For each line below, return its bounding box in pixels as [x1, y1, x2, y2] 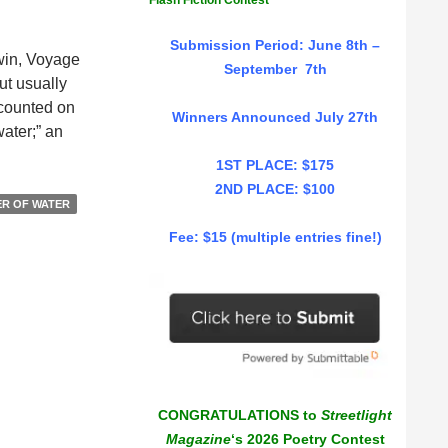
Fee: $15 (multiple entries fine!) [168, 229, 382, 245]
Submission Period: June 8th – [170, 37, 380, 53]
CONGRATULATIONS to [158, 407, 321, 424]
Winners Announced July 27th [172, 109, 378, 125]
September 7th [223, 61, 327, 77]
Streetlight [321, 407, 392, 424]
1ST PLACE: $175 [216, 157, 334, 173]
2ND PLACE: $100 [215, 181, 335, 197]
